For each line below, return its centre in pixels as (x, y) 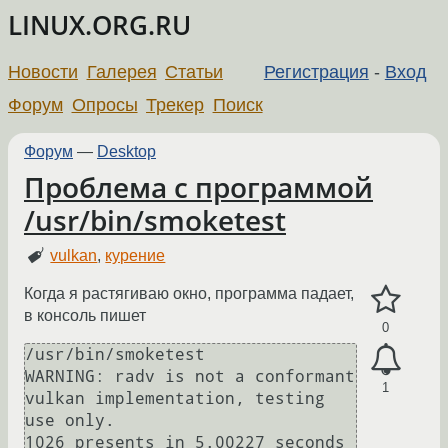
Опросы (104, 104)
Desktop (126, 151)
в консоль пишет (85, 316)
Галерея (121, 71)
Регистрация (316, 71)
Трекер (175, 104)
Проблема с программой (198, 187)
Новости (43, 71)
